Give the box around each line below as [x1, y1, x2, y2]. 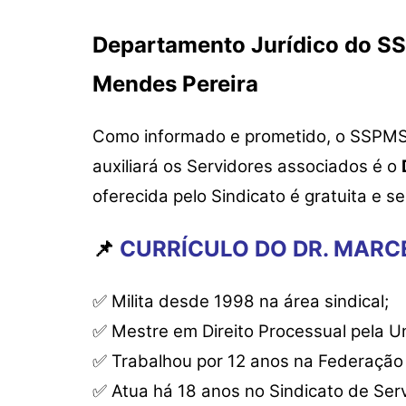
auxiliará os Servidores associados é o [92, 156, 401, 178]
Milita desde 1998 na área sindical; [111, 291, 389, 313]
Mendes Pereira [92, 71, 258, 98]
